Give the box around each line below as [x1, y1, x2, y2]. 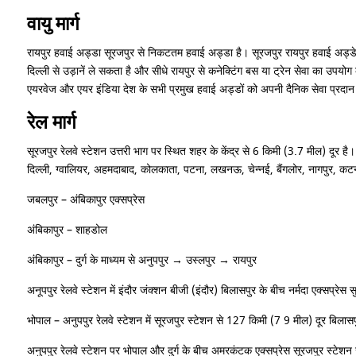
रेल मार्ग [26, 111, 76, 133]
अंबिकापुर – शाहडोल [26, 222, 107, 238]
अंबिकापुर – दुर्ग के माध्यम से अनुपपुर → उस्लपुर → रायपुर [26, 252, 257, 269]
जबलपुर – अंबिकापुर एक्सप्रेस [26, 192, 145, 208]
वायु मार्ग [26, 13, 79, 35]
